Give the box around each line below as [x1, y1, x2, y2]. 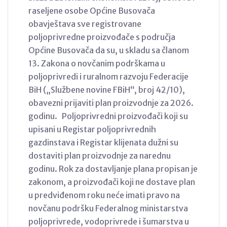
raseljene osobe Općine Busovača [28, 5, 155, 16]
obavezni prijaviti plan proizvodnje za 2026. [28, 97, 194, 108]
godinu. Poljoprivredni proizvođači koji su [28, 110, 188, 121]
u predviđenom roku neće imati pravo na [28, 190, 180, 200]
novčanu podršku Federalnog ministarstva [28, 203, 188, 213]
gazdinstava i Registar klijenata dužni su [28, 137, 178, 147]
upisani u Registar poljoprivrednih [28, 124, 156, 134]
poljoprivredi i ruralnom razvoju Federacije [28, 71, 188, 82]
